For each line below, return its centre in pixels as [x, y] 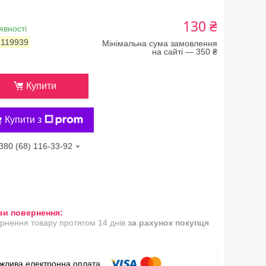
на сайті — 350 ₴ [184, 51]
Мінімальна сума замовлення [159, 43]
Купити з [23, 119]
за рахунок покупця [168, 223]
